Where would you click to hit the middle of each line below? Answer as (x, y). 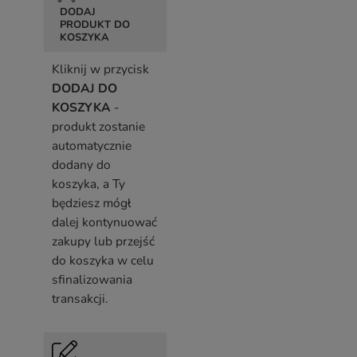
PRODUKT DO (95, 25)
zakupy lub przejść (103, 241)
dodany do (81, 165)
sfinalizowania (92, 280)
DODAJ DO (84, 88)
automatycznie (92, 146)
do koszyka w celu (103, 261)
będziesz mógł (92, 203)
